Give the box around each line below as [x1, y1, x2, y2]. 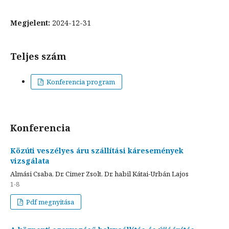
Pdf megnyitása [25, 197, 75, 207]
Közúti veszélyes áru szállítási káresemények [10, 145, 184, 155]
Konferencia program [45, 77, 116, 86]
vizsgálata [10, 155, 50, 166]
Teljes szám [10, 50, 66, 62]
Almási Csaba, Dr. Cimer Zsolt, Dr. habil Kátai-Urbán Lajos [10, 169, 189, 178]
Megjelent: [10, 17, 52, 28]
